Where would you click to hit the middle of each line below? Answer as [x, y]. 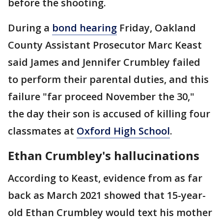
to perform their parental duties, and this [108, 80]
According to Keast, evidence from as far [105, 178]
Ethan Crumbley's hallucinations [104, 156]
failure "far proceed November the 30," [101, 97]
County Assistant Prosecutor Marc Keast [105, 45]
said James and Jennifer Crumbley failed [104, 62]
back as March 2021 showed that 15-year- [107, 195]
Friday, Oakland [156, 28]
